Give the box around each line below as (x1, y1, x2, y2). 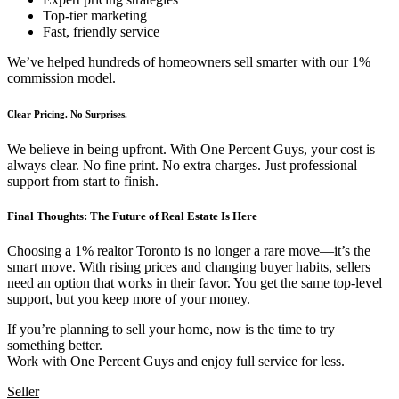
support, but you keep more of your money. (7, 291, 250, 307)
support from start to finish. (7, 173, 159, 189)
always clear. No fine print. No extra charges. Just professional (7, 157, 357, 173)
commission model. (7, 70, 116, 86)
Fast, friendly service (43, 24, 159, 40)
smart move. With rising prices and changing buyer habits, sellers (7, 259, 370, 275)
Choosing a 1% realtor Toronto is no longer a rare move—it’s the (7, 243, 370, 259)
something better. (7, 338, 102, 354)
